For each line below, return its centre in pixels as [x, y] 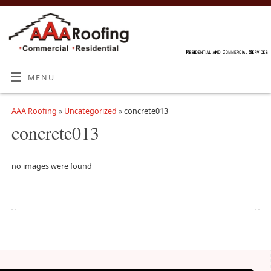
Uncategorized [90, 111]
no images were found [51, 166]
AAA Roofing [34, 111]
